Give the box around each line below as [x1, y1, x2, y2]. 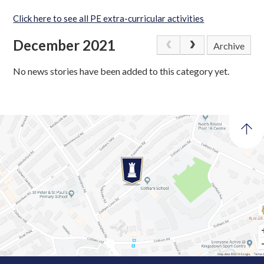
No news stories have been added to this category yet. [13, 65, 230, 77]
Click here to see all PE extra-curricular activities [13, 12, 204, 24]
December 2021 [13, 36, 116, 54]
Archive [213, 39, 245, 51]
